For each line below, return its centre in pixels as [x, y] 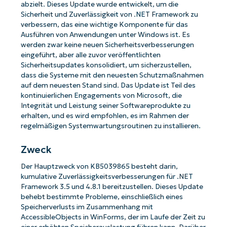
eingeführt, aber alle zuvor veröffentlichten [90, 55]
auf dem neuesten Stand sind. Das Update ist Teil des [108, 86]
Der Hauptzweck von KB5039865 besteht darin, [99, 167]
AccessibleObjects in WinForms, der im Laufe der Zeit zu [113, 217]
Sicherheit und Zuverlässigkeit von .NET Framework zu [109, 15]
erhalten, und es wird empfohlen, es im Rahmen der [105, 116]
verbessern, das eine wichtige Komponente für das [104, 25]
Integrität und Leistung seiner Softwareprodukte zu [105, 106]
